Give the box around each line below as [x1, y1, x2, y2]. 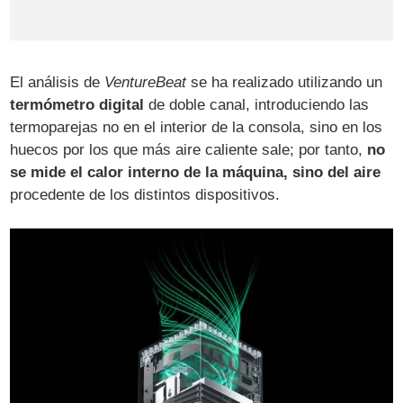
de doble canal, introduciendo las [144, 95, 370, 113]
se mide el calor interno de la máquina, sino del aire [10, 163, 381, 181]
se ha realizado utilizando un [186, 73, 383, 91]
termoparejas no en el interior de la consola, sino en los [10, 118, 383, 136]
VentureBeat [104, 73, 187, 91]
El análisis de [10, 73, 105, 91]
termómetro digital [10, 95, 145, 113]
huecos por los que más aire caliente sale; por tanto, [10, 140, 368, 158]
